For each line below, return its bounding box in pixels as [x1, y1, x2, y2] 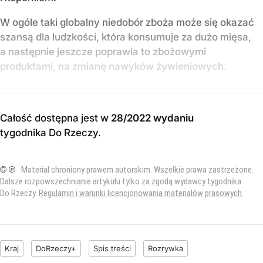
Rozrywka [148, 243, 183, 253]
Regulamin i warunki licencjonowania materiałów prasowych [39, 187, 242, 198]
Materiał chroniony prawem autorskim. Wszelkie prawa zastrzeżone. [21, 164, 254, 175]
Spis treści [93, 243, 131, 253]
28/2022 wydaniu [111, 112, 194, 124]
